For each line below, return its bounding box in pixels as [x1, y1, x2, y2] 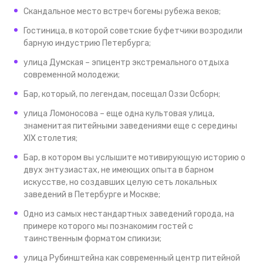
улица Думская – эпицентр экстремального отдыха [23, 57, 229, 68]
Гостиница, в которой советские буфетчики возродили [23, 25, 242, 36]
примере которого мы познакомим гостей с [23, 221, 193, 231]
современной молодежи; [23, 69, 120, 80]
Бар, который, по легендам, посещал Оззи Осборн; [23, 89, 220, 99]
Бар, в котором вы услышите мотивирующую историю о [23, 152, 245, 163]
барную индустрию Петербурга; [23, 38, 151, 48]
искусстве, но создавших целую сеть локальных [23, 177, 217, 187]
